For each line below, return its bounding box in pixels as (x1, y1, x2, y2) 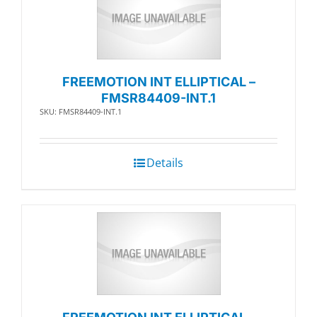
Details (146, 155, 183, 171)
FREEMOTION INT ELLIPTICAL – (62, 74, 255, 90)
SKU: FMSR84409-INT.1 (40, 106, 122, 117)
